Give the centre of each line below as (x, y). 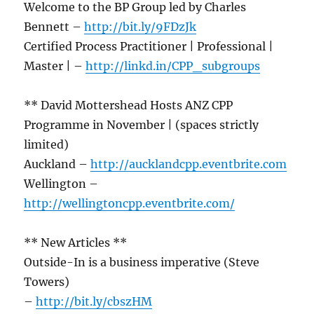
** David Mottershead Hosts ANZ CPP (129, 105)
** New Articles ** (76, 243)
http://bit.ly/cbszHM (94, 302)
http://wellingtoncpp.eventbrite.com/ (130, 204)
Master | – (55, 66)
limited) (47, 145)
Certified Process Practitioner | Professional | (149, 47)
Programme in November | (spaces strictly (142, 125)
